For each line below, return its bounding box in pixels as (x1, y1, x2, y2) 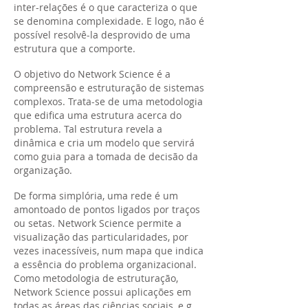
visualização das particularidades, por (14, 230, 188, 243)
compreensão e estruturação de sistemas (14, 81, 204, 94)
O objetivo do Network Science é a (14, 67, 170, 80)
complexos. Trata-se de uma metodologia (14, 95, 203, 108)
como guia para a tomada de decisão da (14, 150, 198, 163)
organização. (14, 164, 72, 177)
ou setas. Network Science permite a (14, 217, 181, 230)
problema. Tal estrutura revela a (14, 122, 162, 135)
